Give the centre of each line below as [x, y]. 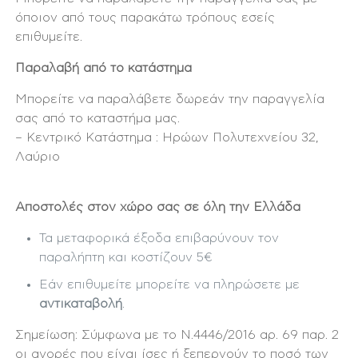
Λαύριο [38, 157]
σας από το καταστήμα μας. [98, 118]
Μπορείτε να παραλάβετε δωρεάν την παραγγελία [170, 99]
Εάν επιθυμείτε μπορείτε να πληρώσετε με [170, 284]
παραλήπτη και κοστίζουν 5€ [126, 257]
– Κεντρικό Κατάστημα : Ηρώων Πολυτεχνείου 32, [167, 137]
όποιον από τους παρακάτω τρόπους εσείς [145, 18]
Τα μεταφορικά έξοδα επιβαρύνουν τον [159, 238]
